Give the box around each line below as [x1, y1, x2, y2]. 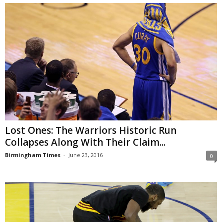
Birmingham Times [5, 151, 60, 159]
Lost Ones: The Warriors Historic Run [5, 124, 176, 137]
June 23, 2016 [68, 151, 103, 159]
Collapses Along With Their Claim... [5, 136, 166, 149]
